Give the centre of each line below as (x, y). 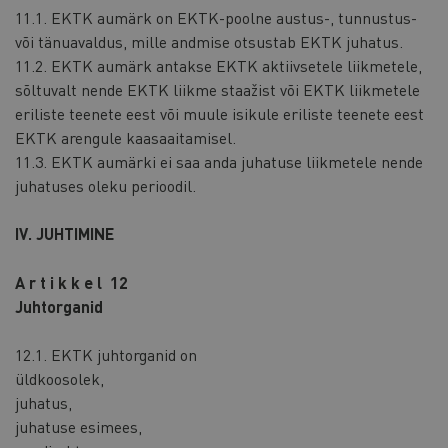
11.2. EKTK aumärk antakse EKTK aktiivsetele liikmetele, (218, 65)
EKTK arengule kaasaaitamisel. (125, 137)
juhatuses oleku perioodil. (105, 185)
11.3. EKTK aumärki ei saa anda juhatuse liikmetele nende (219, 161)
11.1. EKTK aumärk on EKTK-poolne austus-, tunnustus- (216, 17)
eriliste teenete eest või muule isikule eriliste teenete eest (219, 113)
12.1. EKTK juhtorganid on (106, 355)
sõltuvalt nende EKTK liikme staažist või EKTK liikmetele (217, 89)
